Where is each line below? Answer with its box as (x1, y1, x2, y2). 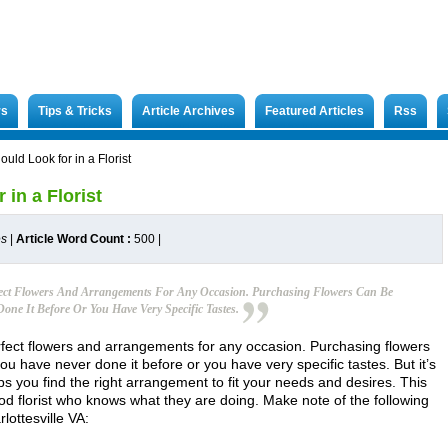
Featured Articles (265, 104, 364, 118)
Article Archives (142, 104, 235, 118)
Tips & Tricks (38, 104, 112, 118)
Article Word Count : (16, 232, 134, 246)
